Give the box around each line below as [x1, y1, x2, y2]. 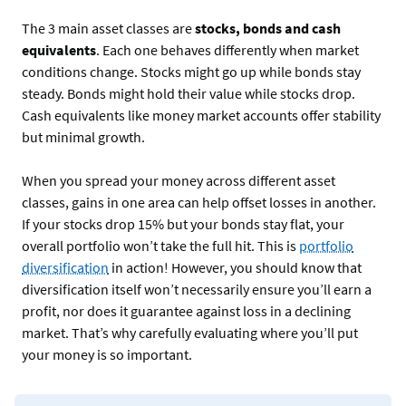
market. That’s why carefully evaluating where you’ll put [22, 323, 358, 342]
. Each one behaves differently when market [96, 40, 359, 59]
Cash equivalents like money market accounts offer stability [22, 105, 381, 124]
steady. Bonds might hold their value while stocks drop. [22, 83, 355, 102]
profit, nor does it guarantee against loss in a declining [22, 301, 351, 320]
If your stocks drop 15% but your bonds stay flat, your [22, 214, 344, 233]
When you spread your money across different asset [22, 170, 335, 189]
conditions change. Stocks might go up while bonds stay [22, 62, 361, 81]
